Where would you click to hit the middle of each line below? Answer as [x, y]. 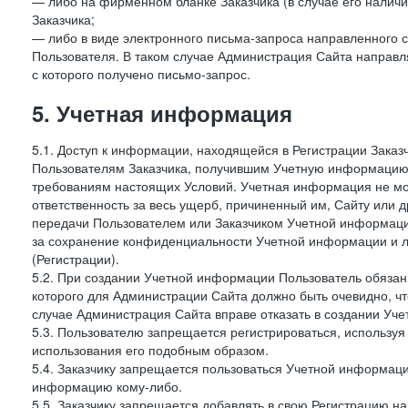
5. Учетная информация [162, 113]
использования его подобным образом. [150, 350]
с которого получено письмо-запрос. [141, 74]
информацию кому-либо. [107, 386]
